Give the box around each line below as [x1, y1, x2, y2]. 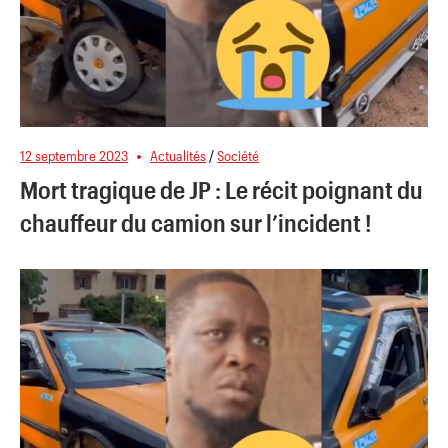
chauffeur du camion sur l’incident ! [20, 207, 372, 237]
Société [217, 146, 260, 164]
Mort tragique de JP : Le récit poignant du [20, 174, 423, 204]
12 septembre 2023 [20, 146, 128, 164]
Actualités [150, 146, 207, 164]
